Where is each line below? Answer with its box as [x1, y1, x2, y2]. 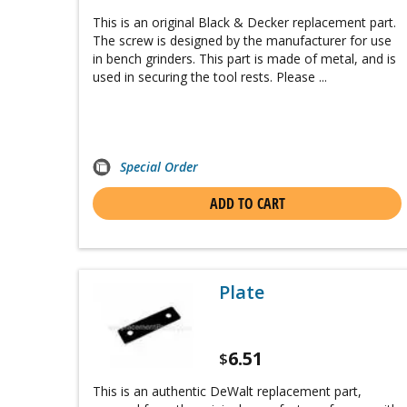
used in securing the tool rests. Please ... [93, 68, 327, 86]
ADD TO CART [209, 194, 285, 214]
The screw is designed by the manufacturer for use [93, 32, 392, 50]
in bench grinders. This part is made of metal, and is [93, 50, 396, 68]
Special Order [120, 158, 198, 176]
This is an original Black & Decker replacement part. [93, 14, 396, 32]
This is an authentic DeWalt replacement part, [93, 382, 362, 401]
